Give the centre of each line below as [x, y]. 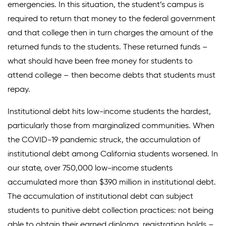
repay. [19, 90]
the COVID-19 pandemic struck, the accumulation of [104, 140]
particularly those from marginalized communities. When [111, 126]
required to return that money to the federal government [111, 19]
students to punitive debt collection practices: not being [110, 211]
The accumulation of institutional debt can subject [100, 196]
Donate [41, 20]
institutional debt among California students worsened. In [113, 154]
